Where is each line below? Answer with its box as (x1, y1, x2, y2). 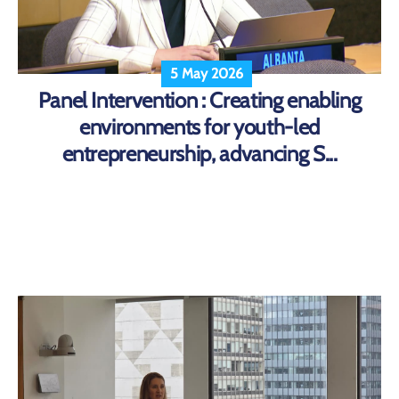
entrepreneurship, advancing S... (61, 141, 338, 167)
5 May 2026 (169, 65, 243, 83)
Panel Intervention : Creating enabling (37, 87, 362, 114)
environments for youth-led (78, 114, 321, 141)
